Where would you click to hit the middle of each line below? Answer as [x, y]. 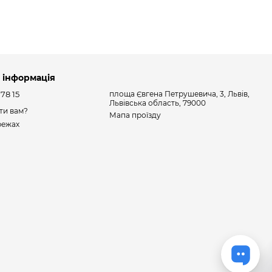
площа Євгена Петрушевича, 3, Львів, [180, 94]
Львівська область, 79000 [158, 103]
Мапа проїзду [135, 115]
